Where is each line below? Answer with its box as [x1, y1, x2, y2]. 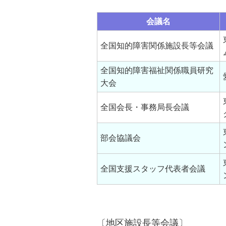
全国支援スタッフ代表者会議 [100, 163, 206, 174]
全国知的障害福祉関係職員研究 [100, 65, 214, 76]
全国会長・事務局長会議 [100, 102, 190, 112]
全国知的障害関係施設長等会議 [100, 40, 214, 51]
